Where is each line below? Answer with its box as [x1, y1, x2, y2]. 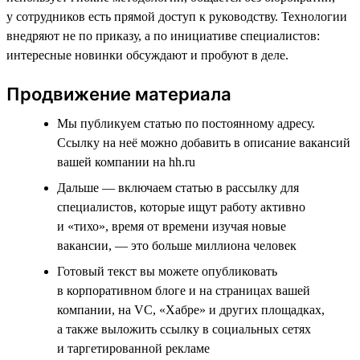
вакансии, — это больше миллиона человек [57, 238, 297, 252]
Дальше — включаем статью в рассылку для [57, 180, 299, 194]
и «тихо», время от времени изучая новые [57, 219, 286, 233]
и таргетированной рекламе [57, 341, 210, 355]
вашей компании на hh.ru [57, 154, 195, 169]
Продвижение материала [6, 83, 231, 104]
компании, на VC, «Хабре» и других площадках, [57, 302, 325, 317]
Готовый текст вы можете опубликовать [57, 264, 277, 278]
